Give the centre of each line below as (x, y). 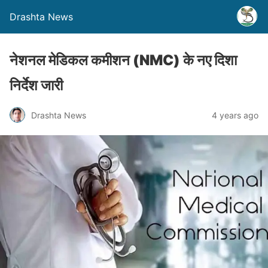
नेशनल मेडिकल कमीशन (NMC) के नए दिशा (123, 60)
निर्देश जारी (36, 85)
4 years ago (235, 115)
